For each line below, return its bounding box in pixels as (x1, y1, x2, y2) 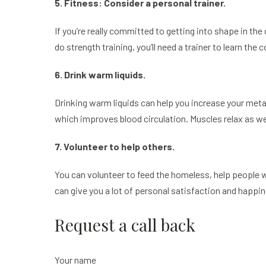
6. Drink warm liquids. (55, 69, 145, 81)
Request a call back (55, 214, 195, 236)
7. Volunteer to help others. (55, 141, 175, 153)
